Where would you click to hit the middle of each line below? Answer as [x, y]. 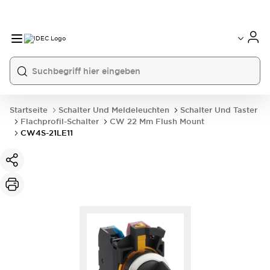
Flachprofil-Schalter [60, 121]
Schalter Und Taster [219, 110]
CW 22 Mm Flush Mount [157, 121]
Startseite [29, 110]
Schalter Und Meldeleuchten [114, 110]
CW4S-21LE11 [47, 133]
